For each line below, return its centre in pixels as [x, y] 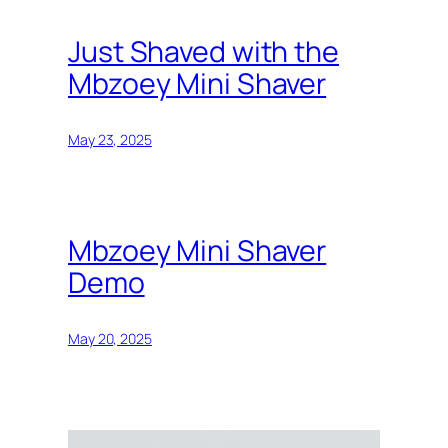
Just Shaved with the [203, 52]
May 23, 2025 [110, 140]
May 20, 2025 [110, 339]
